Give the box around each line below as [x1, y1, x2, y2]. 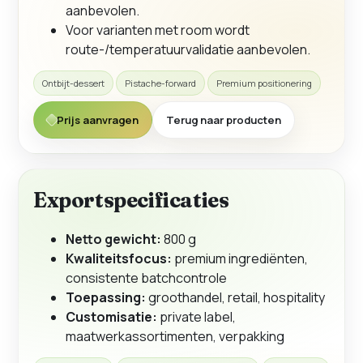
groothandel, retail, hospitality [146, 288, 325, 307]
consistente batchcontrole [66, 269, 227, 288]
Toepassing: [66, 288, 146, 307]
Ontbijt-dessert [42, 77, 105, 90]
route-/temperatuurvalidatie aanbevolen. [66, 41, 310, 59]
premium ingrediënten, [172, 250, 308, 268]
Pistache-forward [125, 77, 196, 90]
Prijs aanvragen [57, 113, 139, 128]
